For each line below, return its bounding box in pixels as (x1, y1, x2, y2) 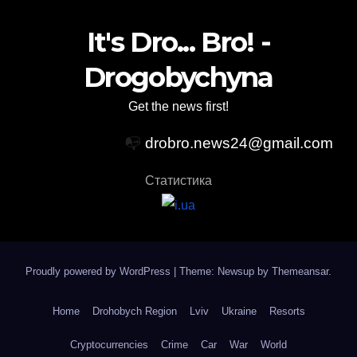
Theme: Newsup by (179, 265, 272, 277)
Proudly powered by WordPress (25, 265, 174, 277)
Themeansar (272, 265, 328, 277)
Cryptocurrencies (70, 338, 148, 351)
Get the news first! (128, 99, 229, 113)
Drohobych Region (92, 304, 177, 317)
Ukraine (221, 304, 257, 317)
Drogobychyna (84, 60, 273, 94)
